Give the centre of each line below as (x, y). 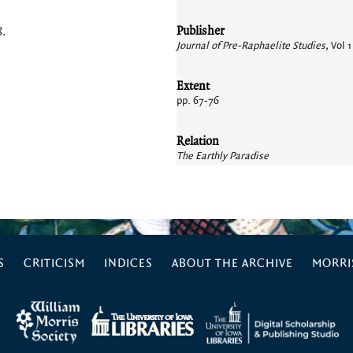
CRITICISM (54, 264)
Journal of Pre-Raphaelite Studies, (254, 46)
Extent (193, 85)
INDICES (128, 264)
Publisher (201, 30)
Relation (198, 141)
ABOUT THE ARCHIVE (232, 264)
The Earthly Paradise (223, 156)
